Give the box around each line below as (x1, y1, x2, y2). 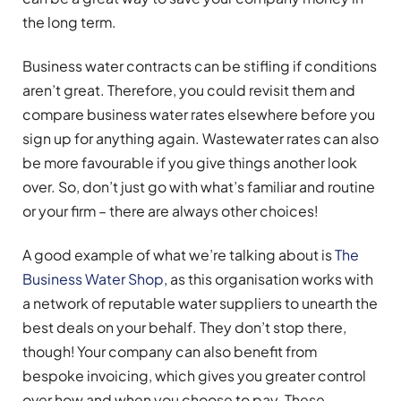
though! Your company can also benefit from (22, 342, 317, 362)
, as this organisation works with (164, 269, 373, 289)
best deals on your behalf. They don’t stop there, (22, 318, 346, 337)
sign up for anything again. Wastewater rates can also (22, 128, 379, 148)
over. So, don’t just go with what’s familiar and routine (22, 176, 375, 196)
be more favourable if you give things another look (22, 152, 357, 172)
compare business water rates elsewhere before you (22, 104, 375, 124)
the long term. (22, 12, 116, 31)
